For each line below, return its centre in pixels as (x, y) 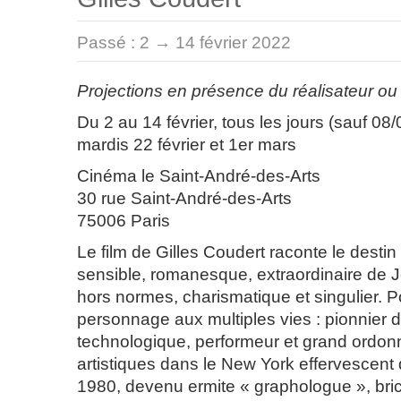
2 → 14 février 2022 (215, 43)
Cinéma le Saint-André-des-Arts (199, 176)
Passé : (108, 43)
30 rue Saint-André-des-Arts (184, 198)
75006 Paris (124, 221)
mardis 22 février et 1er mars (187, 145)
